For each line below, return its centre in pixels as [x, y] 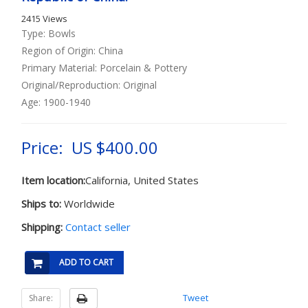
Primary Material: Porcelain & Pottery [104, 68]
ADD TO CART [86, 262]
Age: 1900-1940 [56, 102]
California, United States [142, 180]
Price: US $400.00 [90, 147]
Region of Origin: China [72, 51]
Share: [41, 298]
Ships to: [41, 203]
